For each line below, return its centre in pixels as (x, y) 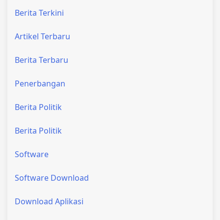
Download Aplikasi (49, 201)
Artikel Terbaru (42, 36)
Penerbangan (40, 83)
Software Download (52, 178)
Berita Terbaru (41, 60)
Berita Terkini (39, 13)
